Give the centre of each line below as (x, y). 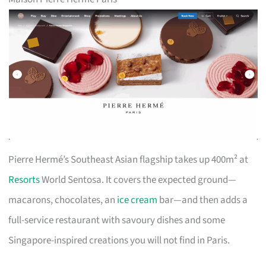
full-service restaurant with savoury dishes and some (117, 221)
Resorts (24, 180)
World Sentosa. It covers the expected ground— (138, 180)
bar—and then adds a (203, 200)
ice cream (137, 200)
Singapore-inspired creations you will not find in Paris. (119, 241)
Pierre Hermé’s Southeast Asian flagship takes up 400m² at (129, 160)
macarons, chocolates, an (63, 200)
